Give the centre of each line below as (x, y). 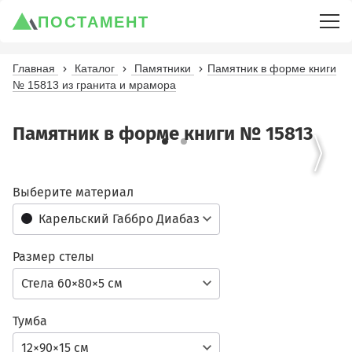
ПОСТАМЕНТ (94, 22)
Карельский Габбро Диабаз (119, 219)
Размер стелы (53, 257)
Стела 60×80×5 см (72, 283)
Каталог (95, 68)
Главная (34, 68)
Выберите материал (73, 192)
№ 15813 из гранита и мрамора (94, 85)
